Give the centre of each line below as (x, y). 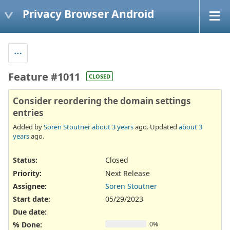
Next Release (128, 173)
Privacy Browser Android (88, 14)
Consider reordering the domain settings (102, 101)
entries (28, 112)
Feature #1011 (44, 76)
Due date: (30, 212)
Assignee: (30, 186)
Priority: (27, 173)
